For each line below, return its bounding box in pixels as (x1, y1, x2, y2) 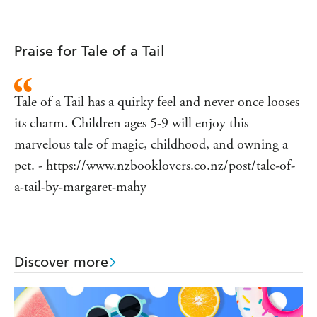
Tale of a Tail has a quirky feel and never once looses (14, 93, 299, 112)
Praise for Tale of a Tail (14, 42, 165, 60)
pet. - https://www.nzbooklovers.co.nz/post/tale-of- (14, 157, 295, 175)
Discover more (14, 253, 108, 271)
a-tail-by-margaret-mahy (14, 178, 146, 197)
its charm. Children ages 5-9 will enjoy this (14, 115, 248, 133)
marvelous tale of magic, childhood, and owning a (14, 136, 288, 154)
